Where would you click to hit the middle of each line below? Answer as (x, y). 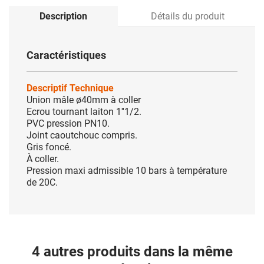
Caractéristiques (66, 55)
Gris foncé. (49, 147)
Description (64, 16)
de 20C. (42, 182)
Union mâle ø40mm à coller (84, 100)
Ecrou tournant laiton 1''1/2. (84, 112)
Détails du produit (187, 16)
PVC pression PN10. (68, 123)
